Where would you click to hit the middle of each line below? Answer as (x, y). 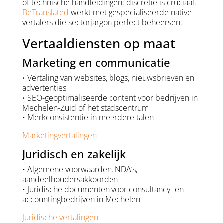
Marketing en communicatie (96, 62)
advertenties (44, 88)
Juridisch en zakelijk (74, 154)
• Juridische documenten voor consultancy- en (103, 189)
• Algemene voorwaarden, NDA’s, (80, 169)
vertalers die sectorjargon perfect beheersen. (102, 23)
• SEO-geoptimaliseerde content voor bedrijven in (110, 98)
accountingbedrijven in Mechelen (81, 199)
